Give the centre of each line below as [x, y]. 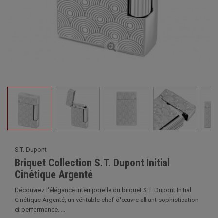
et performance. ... [40, 209]
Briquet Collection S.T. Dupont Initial [92, 163]
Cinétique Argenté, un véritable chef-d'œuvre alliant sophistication [107, 200]
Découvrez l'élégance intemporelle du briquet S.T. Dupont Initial [103, 190]
